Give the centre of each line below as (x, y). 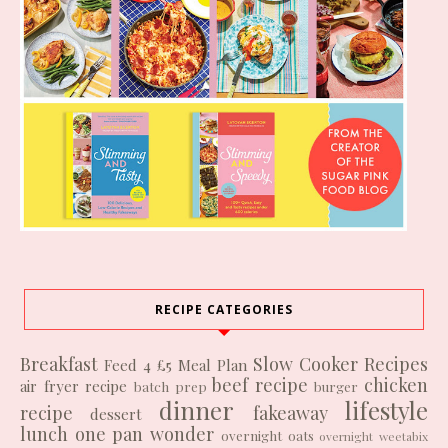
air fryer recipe (74, 385)
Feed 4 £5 (138, 364)
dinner (196, 409)
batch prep (170, 385)
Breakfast (59, 363)
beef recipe (260, 384)
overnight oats (267, 434)
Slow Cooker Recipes (340, 363)
